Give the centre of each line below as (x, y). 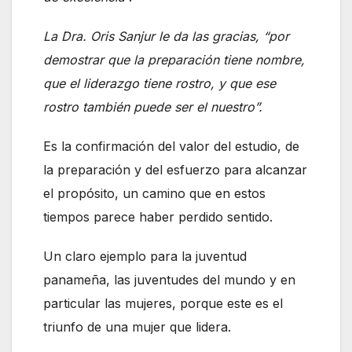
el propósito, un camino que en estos (154, 193)
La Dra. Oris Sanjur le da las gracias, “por (166, 36)
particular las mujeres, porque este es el (163, 303)
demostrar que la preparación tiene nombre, (174, 59)
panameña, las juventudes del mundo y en (169, 279)
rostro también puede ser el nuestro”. (153, 106)
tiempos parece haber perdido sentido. (158, 216)
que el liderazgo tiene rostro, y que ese (159, 83)
